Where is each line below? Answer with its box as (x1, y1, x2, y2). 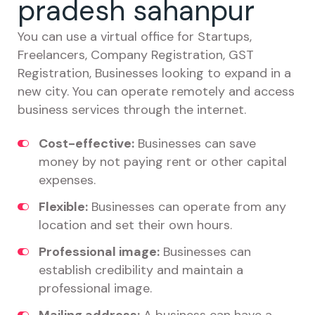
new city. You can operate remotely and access (18, 83, 295, 100)
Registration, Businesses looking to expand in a (18, 65, 291, 82)
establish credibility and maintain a (39, 262, 243, 278)
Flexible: (39, 198, 88, 215)
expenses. (39, 172, 96, 188)
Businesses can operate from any (88, 198, 286, 215)
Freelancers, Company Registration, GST (18, 46, 254, 63)
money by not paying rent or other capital (39, 153, 287, 170)
